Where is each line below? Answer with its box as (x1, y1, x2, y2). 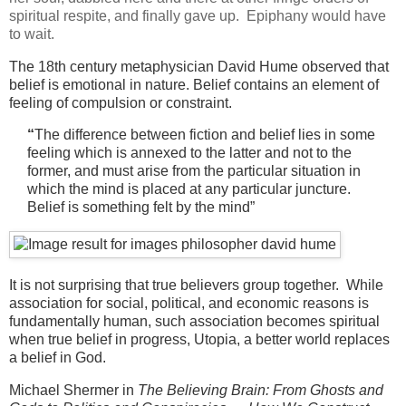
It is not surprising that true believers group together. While (9, 277, 383, 294)
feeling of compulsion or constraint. (9, 94, 232, 111)
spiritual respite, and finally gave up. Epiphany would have (9, 7, 386, 24)
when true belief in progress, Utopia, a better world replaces (9, 332, 390, 348)
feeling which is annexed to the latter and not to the (27, 145, 352, 161)
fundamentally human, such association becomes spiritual (9, 314, 380, 330)
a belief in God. (9, 350, 110, 366)
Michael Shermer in (9, 382, 138, 399)
